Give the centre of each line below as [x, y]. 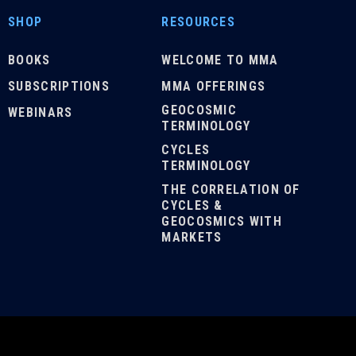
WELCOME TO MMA [220, 60]
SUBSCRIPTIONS [59, 86]
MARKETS [192, 237]
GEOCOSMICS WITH [222, 221]
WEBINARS [41, 112]
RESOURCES [199, 22]
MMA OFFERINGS [214, 86]
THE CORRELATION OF [231, 190]
